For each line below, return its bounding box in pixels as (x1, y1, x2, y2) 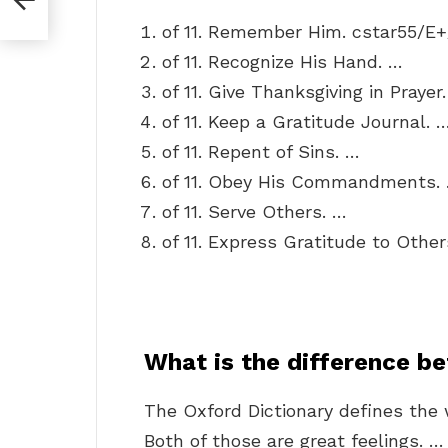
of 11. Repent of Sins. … (162, 141, 360, 163)
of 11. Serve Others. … (162, 201, 347, 223)
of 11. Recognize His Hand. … (162, 51, 403, 73)
